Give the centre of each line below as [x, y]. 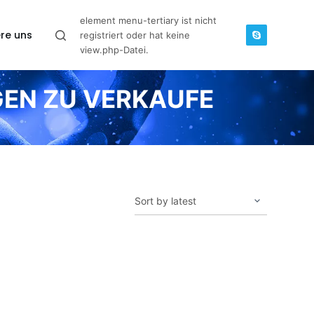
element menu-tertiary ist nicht [148, 20]
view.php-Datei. [114, 49]
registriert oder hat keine [135, 35]
